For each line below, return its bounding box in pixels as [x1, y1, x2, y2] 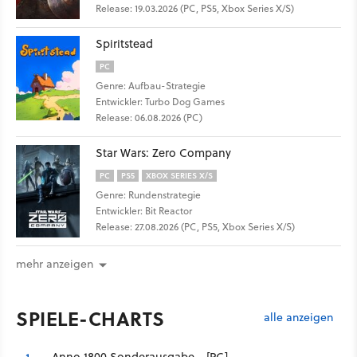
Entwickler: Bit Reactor [96, 203, 192, 218]
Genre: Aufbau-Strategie [96, 78, 206, 92]
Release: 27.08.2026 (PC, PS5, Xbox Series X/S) [96, 219, 295, 233]
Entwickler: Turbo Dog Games [96, 94, 225, 108]
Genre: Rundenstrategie [96, 187, 201, 202]
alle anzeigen [264, 309, 333, 326]
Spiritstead [96, 34, 153, 52]
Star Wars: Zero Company [96, 143, 231, 161]
